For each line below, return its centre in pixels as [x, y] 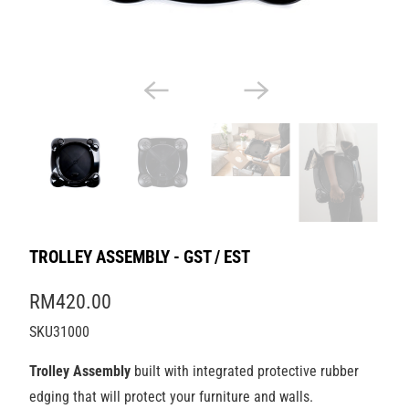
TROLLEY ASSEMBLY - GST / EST [139, 257]
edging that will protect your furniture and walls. [171, 396]
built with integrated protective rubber [246, 371]
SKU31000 [59, 331]
